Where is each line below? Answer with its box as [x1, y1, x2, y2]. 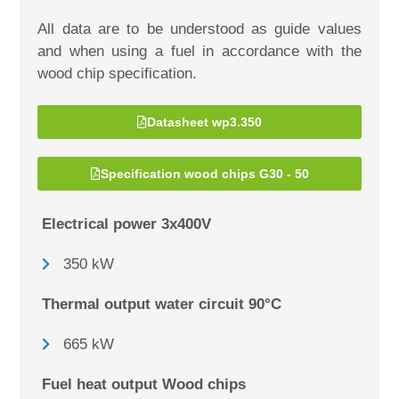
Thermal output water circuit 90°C [42, 296, 282, 313]
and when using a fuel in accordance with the [37, 43, 362, 61]
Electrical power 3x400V [42, 216, 212, 233]
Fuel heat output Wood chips [42, 376, 247, 394]
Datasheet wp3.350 [147, 115, 262, 130]
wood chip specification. [37, 65, 198, 83]
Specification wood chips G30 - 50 [100, 167, 309, 182]
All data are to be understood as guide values [37, 20, 362, 38]
